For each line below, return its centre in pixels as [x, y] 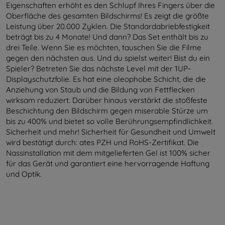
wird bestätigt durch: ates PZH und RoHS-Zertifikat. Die [102, 143]
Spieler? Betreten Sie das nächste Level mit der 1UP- [98, 69]
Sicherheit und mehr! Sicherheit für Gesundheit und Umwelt [111, 132]
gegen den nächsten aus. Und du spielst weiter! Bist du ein [108, 58]
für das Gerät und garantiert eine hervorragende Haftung [108, 164]
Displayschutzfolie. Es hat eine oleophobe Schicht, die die [106, 79]
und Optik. [24, 174]
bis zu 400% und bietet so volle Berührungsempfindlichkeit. [109, 122]
